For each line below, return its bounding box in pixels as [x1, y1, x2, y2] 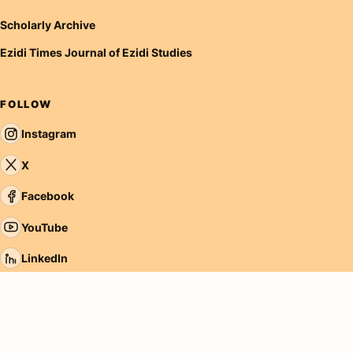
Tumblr [21, 314, 60, 328]
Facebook [21, 189, 74, 203]
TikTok [21, 282, 57, 296]
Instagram [21, 127, 76, 141]
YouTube [21, 220, 68, 234]
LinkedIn [21, 251, 68, 266]
